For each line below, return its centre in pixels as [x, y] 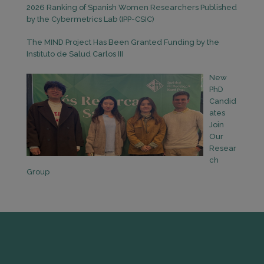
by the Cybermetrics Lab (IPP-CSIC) [90, 19]
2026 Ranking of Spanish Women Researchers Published [131, 7]
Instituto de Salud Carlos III [75, 54]
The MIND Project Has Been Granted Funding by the [123, 42]
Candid [222, 101]
